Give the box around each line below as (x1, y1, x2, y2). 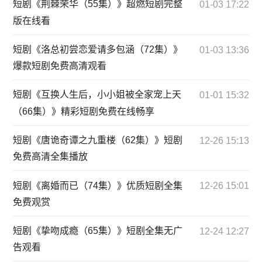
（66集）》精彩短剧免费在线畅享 (13, 106, 155, 116)
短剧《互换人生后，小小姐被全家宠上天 (13, 89, 182, 100)
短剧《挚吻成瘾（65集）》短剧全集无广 (13, 226, 183, 236)
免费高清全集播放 (13, 151, 88, 162)
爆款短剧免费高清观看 (13, 61, 107, 71)
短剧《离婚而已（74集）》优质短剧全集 (13, 180, 183, 191)
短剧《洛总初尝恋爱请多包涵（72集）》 (13, 44, 183, 54)
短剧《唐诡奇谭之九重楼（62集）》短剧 (13, 135, 183, 145)
